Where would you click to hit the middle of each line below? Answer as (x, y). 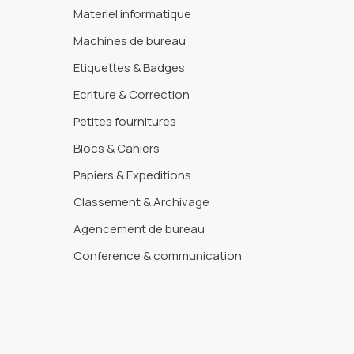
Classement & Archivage (142, 202)
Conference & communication (158, 256)
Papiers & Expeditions (133, 175)
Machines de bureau (130, 41)
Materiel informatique (133, 14)
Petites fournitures (125, 121)
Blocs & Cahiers (117, 148)
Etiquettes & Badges (130, 68)
